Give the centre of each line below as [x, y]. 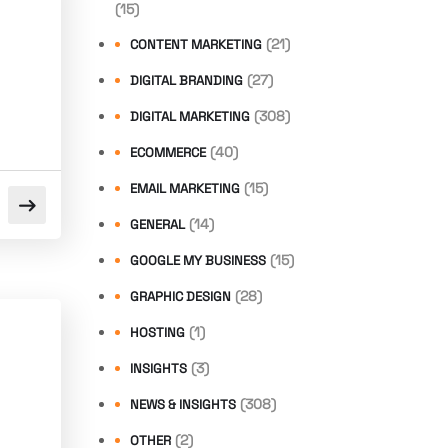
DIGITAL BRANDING [186, 80]
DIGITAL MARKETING [190, 116]
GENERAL [157, 224]
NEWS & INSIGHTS [183, 404]
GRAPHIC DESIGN [180, 296]
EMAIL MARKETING [185, 188]
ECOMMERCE [168, 152]
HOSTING [157, 332]
